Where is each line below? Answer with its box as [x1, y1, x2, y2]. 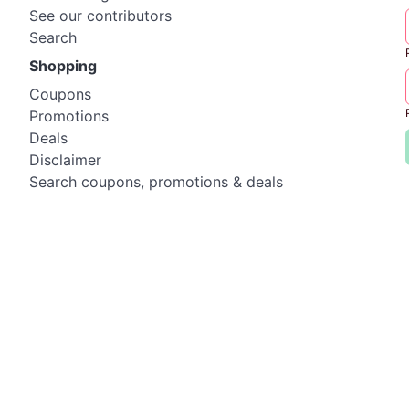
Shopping [29, 57, 97, 75]
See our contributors [29, 6, 172, 25]
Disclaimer [29, 151, 101, 169]
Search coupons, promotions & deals [29, 173, 283, 191]
